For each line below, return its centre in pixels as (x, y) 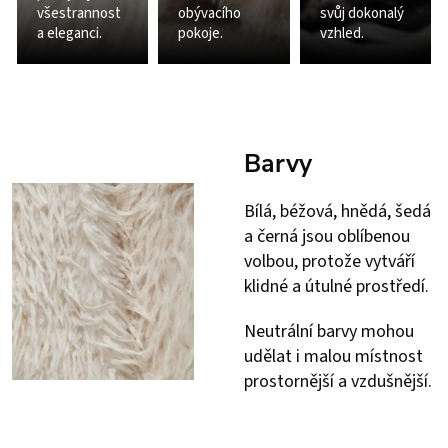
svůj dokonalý (361, 14)
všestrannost (79, 14)
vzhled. (341, 34)
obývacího (210, 14)
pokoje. (201, 34)
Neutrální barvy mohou (329, 332)
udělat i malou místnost (333, 357)
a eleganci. (69, 34)
